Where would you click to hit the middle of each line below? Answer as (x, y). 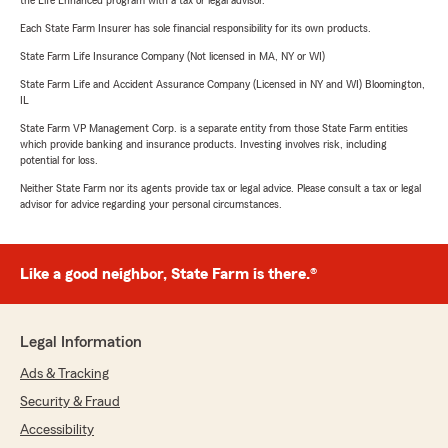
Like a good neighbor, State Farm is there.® (168, 274)
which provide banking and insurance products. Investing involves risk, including (203, 144)
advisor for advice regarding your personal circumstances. (151, 204)
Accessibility (57, 430)
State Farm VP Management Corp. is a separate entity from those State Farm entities (214, 128)
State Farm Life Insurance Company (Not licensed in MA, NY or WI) (172, 56)
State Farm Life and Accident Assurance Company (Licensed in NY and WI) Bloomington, (222, 84)
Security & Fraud (70, 402)
